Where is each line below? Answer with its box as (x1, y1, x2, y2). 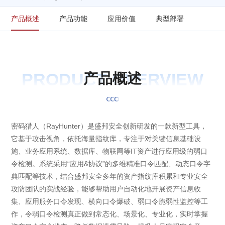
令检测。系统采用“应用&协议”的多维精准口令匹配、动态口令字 (11, 160, 211, 168)
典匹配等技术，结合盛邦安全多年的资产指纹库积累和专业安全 (11, 172, 208, 181)
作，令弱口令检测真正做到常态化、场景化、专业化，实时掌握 (11, 210, 208, 218)
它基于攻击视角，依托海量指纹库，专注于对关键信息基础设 (11, 135, 201, 143)
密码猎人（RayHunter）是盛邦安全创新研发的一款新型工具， (11, 122, 207, 131)
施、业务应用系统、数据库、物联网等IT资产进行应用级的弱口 (11, 147, 208, 156)
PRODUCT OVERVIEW (22, 70, 203, 89)
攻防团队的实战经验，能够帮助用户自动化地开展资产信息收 (11, 185, 201, 193)
